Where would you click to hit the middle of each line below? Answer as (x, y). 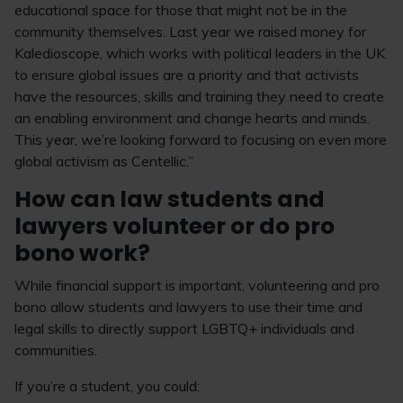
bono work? (82, 253)
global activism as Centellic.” (104, 161)
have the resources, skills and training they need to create (199, 96)
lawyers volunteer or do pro (175, 226)
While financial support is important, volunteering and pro (197, 285)
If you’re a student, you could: (107, 386)
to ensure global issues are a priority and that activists (187, 75)
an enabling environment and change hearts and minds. (192, 118)
